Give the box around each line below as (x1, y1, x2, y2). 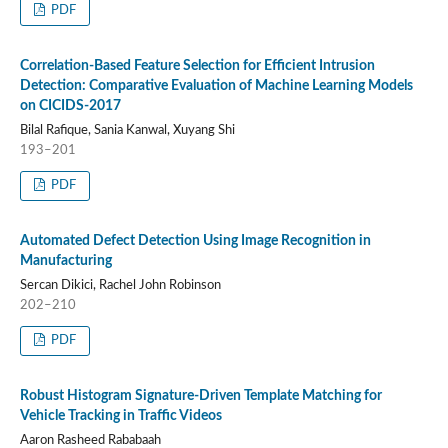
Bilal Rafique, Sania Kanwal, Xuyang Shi (19, 123, 235, 137)
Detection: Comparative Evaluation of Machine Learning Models (19, 78, 413, 93)
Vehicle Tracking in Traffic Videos (19, 408, 222, 423)
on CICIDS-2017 (19, 98, 121, 113)
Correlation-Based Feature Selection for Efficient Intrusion (19, 58, 375, 73)
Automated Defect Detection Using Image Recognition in (19, 233, 371, 248)
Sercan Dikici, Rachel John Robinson (19, 278, 221, 292)
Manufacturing (19, 253, 112, 268)
